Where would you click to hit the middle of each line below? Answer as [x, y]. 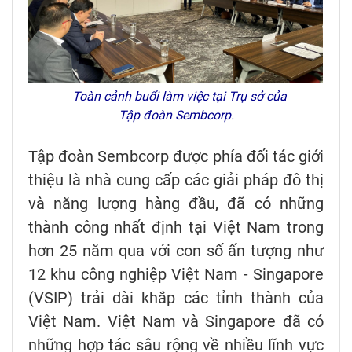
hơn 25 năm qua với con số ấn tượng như [176, 251]
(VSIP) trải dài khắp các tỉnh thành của [176, 298]
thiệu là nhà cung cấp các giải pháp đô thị [176, 180]
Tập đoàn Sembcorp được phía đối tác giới [176, 157]
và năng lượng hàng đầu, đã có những [176, 204]
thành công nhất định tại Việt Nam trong [176, 227]
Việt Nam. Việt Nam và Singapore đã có [176, 322]
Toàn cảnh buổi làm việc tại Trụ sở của [176, 97]
